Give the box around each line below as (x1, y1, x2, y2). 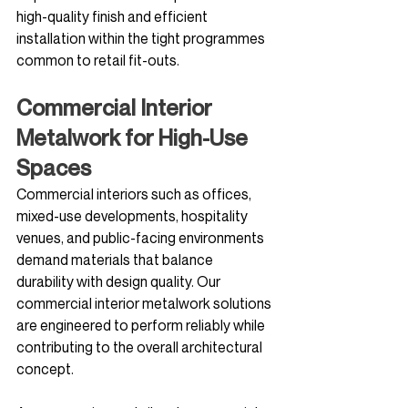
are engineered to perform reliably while (16, 316, 268, 334)
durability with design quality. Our (16, 272, 223, 291)
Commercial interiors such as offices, (16, 185, 254, 203)
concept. (16, 360, 74, 378)
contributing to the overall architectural (16, 338, 265, 356)
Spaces (16, 155, 91, 180)
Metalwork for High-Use (16, 125, 252, 150)
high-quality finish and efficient (16, 7, 210, 25)
